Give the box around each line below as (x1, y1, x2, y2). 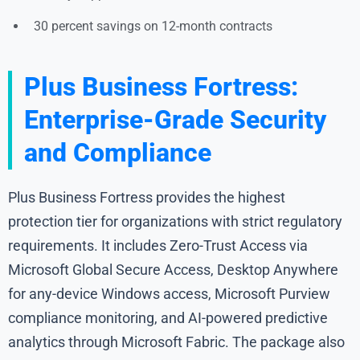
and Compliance (24, 137, 211, 168)
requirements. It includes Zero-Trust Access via (8, 236, 308, 254)
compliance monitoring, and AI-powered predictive (8, 309, 328, 326)
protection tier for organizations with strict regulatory (8, 212, 342, 230)
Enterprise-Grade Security (24, 104, 326, 135)
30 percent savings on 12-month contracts (34, 18, 272, 34)
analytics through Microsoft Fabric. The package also (8, 333, 345, 350)
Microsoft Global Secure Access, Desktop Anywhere (8, 260, 338, 278)
